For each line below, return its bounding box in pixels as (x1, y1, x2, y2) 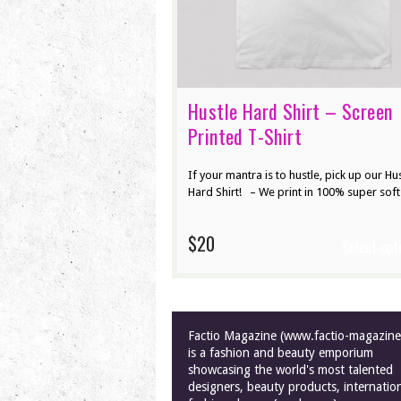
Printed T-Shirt (188, 122, 303, 151)
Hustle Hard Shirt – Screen (188, 97, 393, 126)
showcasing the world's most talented (188, 363, 393, 378)
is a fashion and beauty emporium (188, 346, 373, 361)
